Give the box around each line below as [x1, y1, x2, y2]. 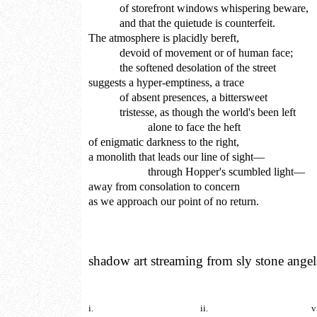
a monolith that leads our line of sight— [88, 150, 265, 163]
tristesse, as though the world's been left [88, 105, 296, 118]
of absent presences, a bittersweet [88, 91, 267, 103]
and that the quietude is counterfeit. [88, 16, 275, 29]
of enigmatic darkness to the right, [88, 135, 239, 148]
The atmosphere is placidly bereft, [88, 31, 239, 44]
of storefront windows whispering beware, [88, 1, 309, 14]
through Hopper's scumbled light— [88, 165, 305, 178]
